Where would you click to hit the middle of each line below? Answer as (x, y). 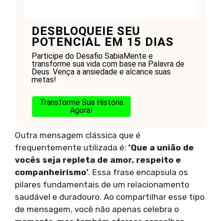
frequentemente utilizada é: (72, 147)
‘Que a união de (161, 147)
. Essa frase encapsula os (138, 172)
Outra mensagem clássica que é (78, 135)
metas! (44, 79)
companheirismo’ (52, 172)
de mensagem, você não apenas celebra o (97, 209)
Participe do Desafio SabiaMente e (92, 56)
